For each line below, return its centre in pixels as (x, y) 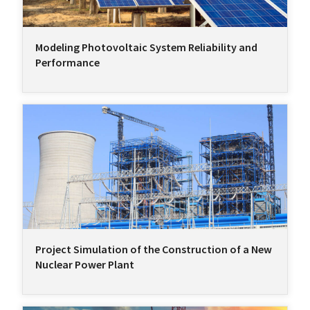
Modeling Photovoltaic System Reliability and (146, 47)
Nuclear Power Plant (85, 265)
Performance (67, 63)
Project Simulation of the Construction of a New (154, 249)
